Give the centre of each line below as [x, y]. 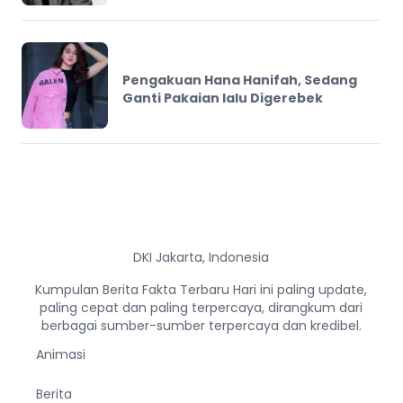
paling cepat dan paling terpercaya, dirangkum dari [201, 308]
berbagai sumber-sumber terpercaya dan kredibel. [201, 326]
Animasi [61, 355]
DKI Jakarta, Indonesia [201, 258]
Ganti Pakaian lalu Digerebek [223, 98]
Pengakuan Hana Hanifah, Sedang [240, 80]
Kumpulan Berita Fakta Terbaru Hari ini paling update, [201, 290]
